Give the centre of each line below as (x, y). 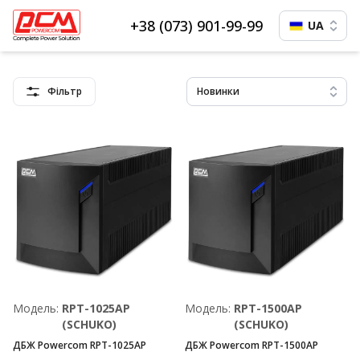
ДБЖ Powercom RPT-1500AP (252, 345)
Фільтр (65, 91)
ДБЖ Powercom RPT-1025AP (80, 345)
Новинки (218, 91)
